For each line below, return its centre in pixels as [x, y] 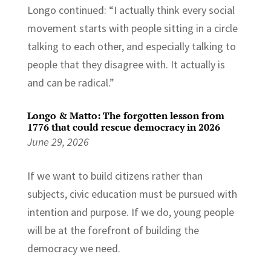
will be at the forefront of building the [113, 230]
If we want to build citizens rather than [115, 175]
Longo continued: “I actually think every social [131, 10]
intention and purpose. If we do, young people [130, 212]
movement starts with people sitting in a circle [132, 28]
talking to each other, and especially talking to [131, 46]
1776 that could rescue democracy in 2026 [123, 127]
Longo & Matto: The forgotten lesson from [126, 115]
